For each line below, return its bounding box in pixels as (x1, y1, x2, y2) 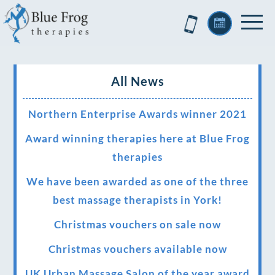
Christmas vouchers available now (48, 242, 227, 255)
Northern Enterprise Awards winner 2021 (28, 107, 247, 120)
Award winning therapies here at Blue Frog (25, 132, 250, 145)
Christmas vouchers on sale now (54, 218, 221, 231)
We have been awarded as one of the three (26, 175, 249, 188)
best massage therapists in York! (53, 193, 222, 206)
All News (110, 74, 165, 88)
